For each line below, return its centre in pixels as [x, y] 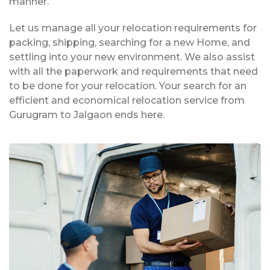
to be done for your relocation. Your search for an [128, 86]
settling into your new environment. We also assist [132, 57]
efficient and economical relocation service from [127, 101]
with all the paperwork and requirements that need [133, 72]
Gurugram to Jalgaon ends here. [87, 115]
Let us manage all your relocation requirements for [133, 28]
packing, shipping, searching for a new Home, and [130, 43]
